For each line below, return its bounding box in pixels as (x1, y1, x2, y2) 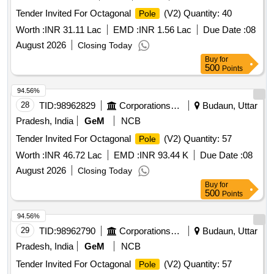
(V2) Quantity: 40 (161, 8, 232, 19)
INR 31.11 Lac (45, 24, 102, 35)
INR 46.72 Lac (45, 150, 102, 161)
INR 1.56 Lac (139, 24, 191, 35)
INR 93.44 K (139, 150, 188, 161)
